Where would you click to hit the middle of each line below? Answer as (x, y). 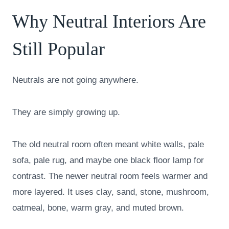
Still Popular (59, 49)
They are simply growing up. (66, 112)
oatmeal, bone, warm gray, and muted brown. (98, 208)
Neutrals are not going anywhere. (75, 80)
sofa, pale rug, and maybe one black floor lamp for (108, 161)
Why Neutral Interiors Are (109, 22)
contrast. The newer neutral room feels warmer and (110, 176)
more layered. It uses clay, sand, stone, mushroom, (111, 192)
